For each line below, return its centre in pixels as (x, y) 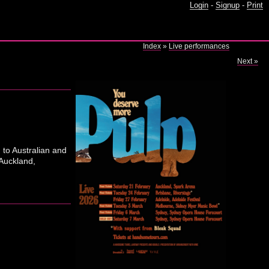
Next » (248, 62)
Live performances (199, 47)
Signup (228, 5)
